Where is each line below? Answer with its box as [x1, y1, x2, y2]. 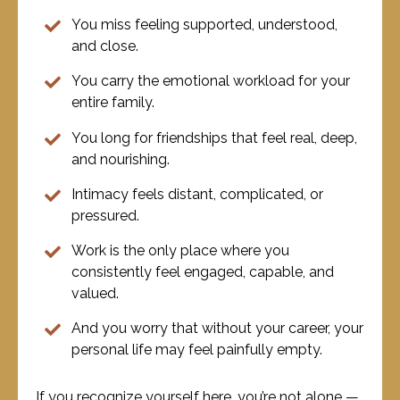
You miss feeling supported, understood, [71, 16, 337, 34]
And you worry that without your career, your [71, 320, 363, 337]
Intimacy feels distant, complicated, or [71, 185, 323, 203]
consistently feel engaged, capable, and [71, 262, 334, 280]
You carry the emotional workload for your [71, 72, 350, 90]
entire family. [71, 94, 154, 112]
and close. [71, 37, 138, 55]
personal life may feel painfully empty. [71, 341, 322, 359]
